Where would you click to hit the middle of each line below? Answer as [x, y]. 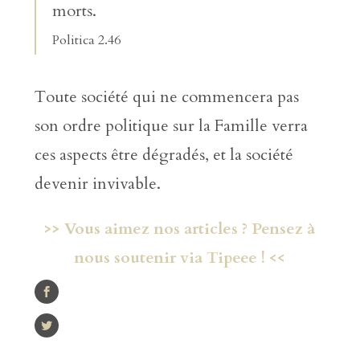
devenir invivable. [97, 183]
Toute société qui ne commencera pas [166, 96]
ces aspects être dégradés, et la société [166, 154]
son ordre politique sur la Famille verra [171, 125]
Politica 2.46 [86, 40]
